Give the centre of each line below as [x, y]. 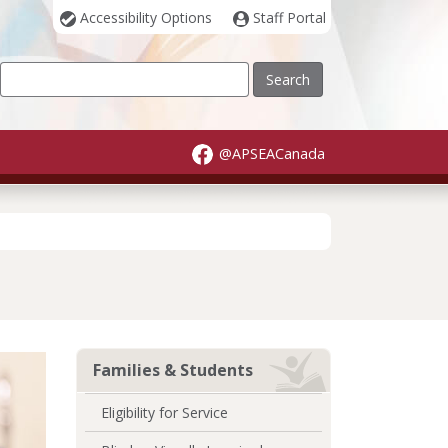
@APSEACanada [271, 153]
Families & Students [173, 370]
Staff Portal [289, 18]
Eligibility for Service [164, 413]
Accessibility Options [145, 18]
